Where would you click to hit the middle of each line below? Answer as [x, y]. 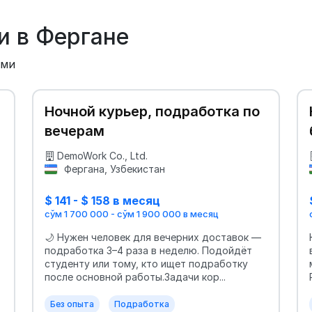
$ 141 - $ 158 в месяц [102, 201]
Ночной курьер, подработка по [152, 111]
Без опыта [72, 304]
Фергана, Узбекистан [113, 169]
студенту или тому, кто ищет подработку [146, 264]
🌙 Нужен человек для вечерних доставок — [153, 237]
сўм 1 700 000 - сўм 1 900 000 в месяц [132, 214]
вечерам [75, 131]
